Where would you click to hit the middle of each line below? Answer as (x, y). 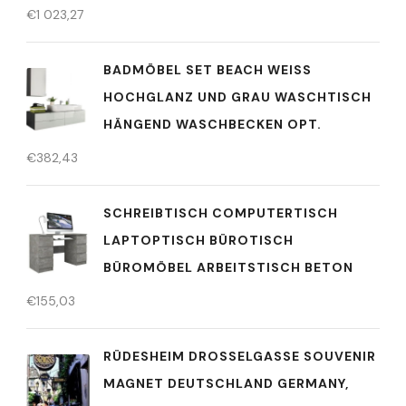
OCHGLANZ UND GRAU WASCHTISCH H (237, 97)
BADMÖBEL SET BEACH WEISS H (208, 70)
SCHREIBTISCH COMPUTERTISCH (221, 213)
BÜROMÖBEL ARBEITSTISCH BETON (228, 268)
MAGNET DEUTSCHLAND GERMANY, (226, 384)
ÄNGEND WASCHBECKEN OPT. (210, 125)
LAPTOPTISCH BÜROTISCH (198, 241)
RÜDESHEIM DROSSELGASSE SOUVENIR (240, 357)
